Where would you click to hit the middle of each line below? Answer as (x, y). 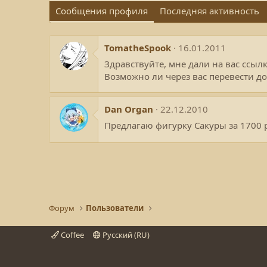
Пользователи (115, 208)
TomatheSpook (138, 48)
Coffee (72, 235)
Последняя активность (209, 11)
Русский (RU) (125, 235)
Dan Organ (129, 109)
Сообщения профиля (102, 11)
